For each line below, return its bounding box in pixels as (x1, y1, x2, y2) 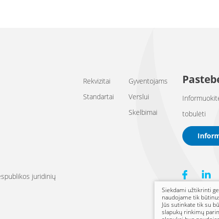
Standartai (83, 91, 114, 101)
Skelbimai (129, 107, 157, 117)
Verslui (129, 91, 149, 101)
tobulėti (182, 109, 206, 118)
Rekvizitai (83, 76, 110, 86)
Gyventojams (129, 76, 168, 86)
